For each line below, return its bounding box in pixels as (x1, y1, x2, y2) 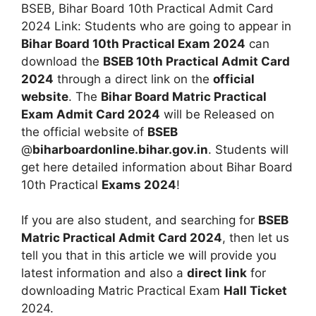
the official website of (21, 124, 147, 139)
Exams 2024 (102, 177, 176, 192)
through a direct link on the (54, 71, 213, 86)
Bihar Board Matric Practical (101, 89, 267, 104)
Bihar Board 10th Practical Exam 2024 (21, 36, 245, 51)
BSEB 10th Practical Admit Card (103, 54, 290, 68)
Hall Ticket (224, 284, 287, 298)
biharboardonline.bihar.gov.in (32, 142, 208, 157)
